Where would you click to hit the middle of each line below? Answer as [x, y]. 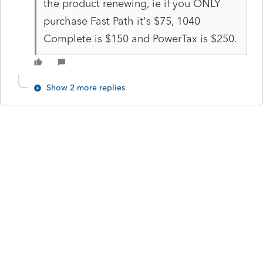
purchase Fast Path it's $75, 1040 [122, 21]
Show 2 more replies [86, 87]
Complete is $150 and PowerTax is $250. [140, 38]
